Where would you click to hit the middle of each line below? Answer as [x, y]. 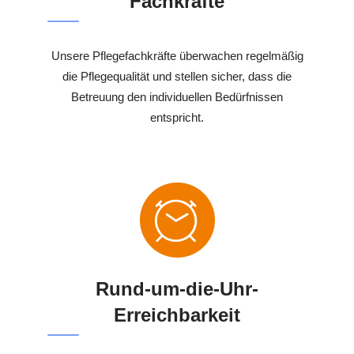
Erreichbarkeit [177, 315]
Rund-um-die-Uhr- [177, 289]
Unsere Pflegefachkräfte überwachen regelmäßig [177, 56]
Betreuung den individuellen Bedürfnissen [177, 97]
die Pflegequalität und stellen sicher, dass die [177, 77]
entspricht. [177, 118]
